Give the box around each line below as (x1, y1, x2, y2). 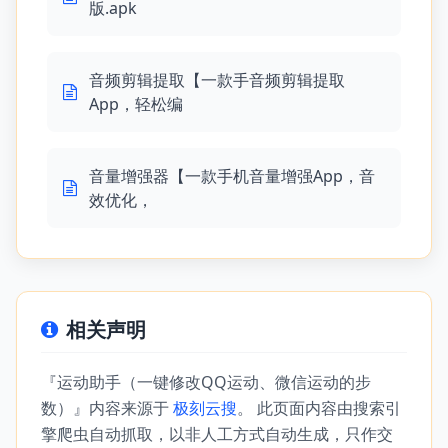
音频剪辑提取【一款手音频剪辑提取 (89, 69, 345, 91)
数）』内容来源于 (41, 397, 173, 419)
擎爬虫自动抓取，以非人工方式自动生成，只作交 (41, 423, 393, 445)
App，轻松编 (89, 93, 183, 115)
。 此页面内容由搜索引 (237, 397, 401, 419)
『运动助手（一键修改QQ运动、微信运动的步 (41, 371, 371, 393)
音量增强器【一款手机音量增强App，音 (89, 165, 375, 187)
